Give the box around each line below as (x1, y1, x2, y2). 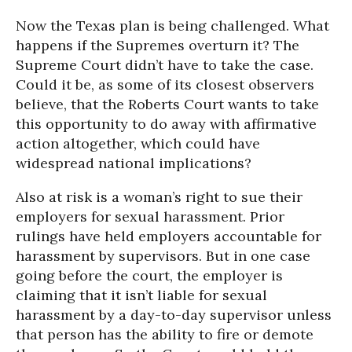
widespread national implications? (16, 154, 251, 172)
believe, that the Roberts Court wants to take (16, 95, 319, 113)
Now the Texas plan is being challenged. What (16, 16, 329, 35)
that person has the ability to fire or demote (16, 325, 313, 343)
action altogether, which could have (16, 134, 260, 152)
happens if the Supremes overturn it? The (16, 36, 299, 54)
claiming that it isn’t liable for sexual (16, 286, 267, 304)
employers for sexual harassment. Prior (16, 207, 284, 225)
